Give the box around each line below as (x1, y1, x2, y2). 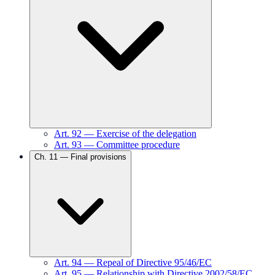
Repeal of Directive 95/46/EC (96, 257, 212, 268)
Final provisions (71, 152, 126, 161)
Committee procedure (96, 139, 180, 150)
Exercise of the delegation (96, 128, 196, 139)
